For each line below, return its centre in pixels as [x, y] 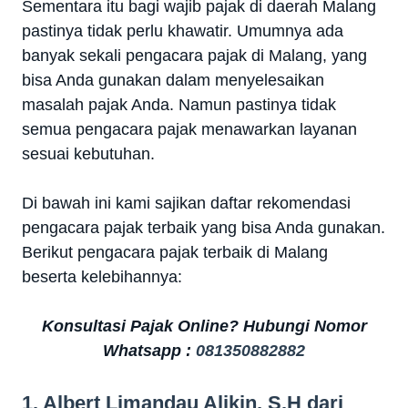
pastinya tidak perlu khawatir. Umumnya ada [183, 31]
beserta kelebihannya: [102, 277]
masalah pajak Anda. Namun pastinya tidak [179, 105]
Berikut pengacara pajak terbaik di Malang [175, 253]
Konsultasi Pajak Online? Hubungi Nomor [204, 326]
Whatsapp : [149, 351]
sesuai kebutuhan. [88, 154]
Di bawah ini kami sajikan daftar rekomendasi [186, 204]
